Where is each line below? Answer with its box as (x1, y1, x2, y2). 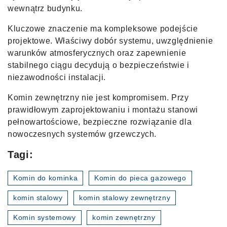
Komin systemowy (13, 213, 76, 221)
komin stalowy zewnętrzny (79, 193, 171, 202)
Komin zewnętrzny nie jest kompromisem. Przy (8, 93, 189, 102)
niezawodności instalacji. (8, 72, 106, 82)
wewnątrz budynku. (8, 4, 83, 13)
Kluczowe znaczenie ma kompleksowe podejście (8, 24, 198, 33)
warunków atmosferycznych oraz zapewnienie (8, 48, 186, 57)
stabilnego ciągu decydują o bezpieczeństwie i (8, 60, 190, 69)
